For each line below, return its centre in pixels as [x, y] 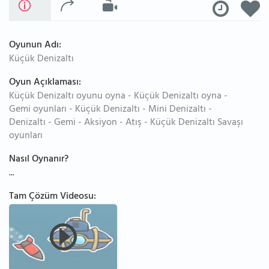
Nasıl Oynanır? [39, 160]
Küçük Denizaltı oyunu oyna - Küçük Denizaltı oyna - [118, 97]
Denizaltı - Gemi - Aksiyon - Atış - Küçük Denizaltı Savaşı [126, 123]
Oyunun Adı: [35, 46]
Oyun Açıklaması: [45, 83]
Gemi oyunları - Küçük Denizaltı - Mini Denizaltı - [110, 110]
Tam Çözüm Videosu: [53, 197]
